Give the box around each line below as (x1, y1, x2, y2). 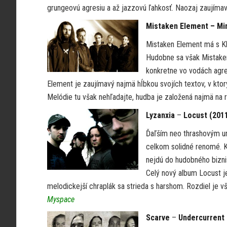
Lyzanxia (146, 110, 175, 120)
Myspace (47, 195, 74, 204)
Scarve (146, 213, 170, 222)
